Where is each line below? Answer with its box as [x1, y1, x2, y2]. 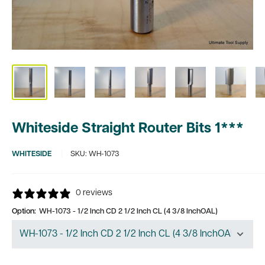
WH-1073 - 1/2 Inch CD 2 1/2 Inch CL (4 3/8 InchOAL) [39, 208, 218, 215]
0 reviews [76, 189, 112, 198]
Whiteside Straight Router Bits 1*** [12, 122, 244, 136]
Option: [12, 208, 38, 215]
